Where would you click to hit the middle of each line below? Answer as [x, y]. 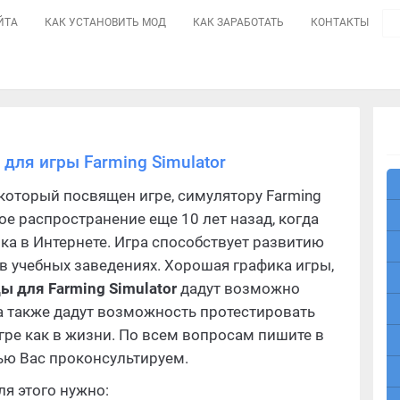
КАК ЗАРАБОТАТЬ [239, 22]
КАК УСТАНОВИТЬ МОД [106, 22]
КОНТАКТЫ [340, 22]
